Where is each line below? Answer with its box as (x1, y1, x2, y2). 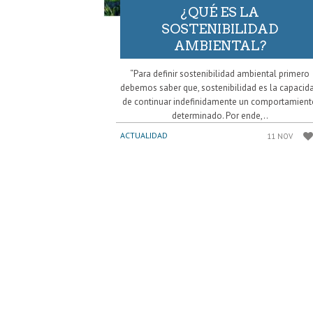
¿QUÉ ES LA (180, 4, 260, 21)
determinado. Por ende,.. (171, 110, 268, 122)
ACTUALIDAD (120, 130, 168, 141)
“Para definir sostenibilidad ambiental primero (130, 68, 310, 80)
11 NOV (267, 131, 293, 142)
